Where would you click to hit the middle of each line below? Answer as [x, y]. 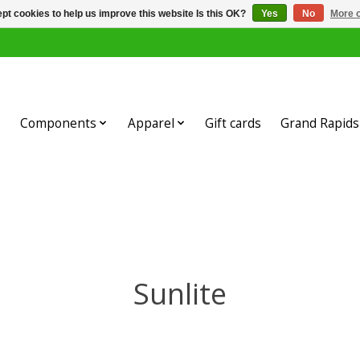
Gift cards [233, 123]
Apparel [151, 123]
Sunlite [180, 293]
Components [59, 123]
